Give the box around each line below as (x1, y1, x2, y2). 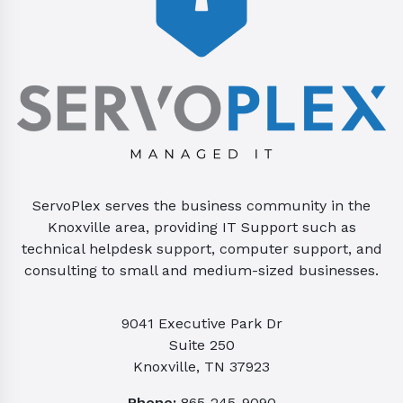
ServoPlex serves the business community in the (32, 196, 371, 214)
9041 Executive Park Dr (121, 314, 282, 332)
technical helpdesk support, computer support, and (21, 239, 382, 257)
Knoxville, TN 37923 (133, 357, 270, 375)
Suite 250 (168, 336, 235, 354)
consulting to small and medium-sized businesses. (24, 261, 379, 279)
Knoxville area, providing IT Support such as (47, 218, 356, 236)
